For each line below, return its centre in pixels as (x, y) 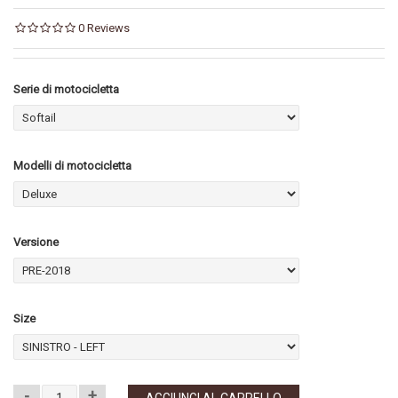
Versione (36, 242)
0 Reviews (104, 28)
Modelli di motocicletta (72, 166)
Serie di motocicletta (66, 89)
